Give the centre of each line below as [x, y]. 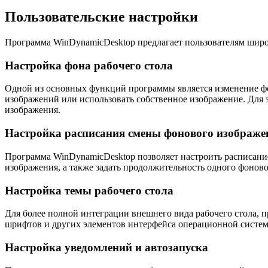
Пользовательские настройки [101, 17]
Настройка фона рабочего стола [89, 65]
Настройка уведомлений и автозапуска [106, 248]
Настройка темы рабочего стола [89, 190]
